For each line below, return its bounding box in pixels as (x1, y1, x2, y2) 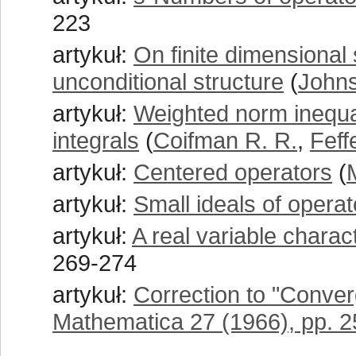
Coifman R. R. (153, 127, 297, 153)
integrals (52, 127, 139, 153)
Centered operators (133, 159, 332, 185)
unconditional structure (52, 68, 284, 95)
